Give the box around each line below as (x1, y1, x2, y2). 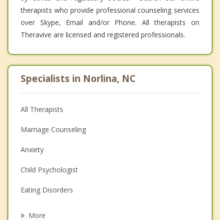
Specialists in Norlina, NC (21, 72, 136, 85)
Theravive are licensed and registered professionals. (21, 29, 185, 39)
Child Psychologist (21, 165, 78, 174)
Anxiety (21, 144, 44, 154)
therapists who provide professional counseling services (21, 5, 199, 15)
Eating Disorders (21, 185, 73, 194)
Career (21, 205, 42, 215)
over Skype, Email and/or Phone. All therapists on (21, 17, 199, 27)
